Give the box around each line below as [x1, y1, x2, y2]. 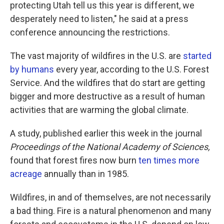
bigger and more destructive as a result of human [10, 91, 205, 101]
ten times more [138, 155, 199, 165]
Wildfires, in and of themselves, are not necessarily [10, 192, 211, 202]
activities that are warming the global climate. [10, 104, 188, 115]
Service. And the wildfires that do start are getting [10, 77, 205, 88]
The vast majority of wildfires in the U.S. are [10, 50, 183, 61]
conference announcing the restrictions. [10, 27, 170, 37]
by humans [10, 64, 54, 74]
